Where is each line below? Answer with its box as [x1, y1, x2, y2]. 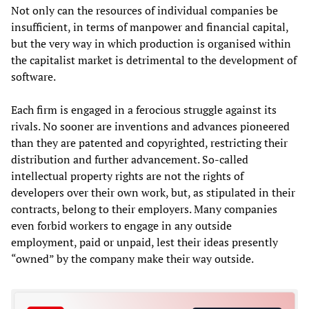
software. [11, 68, 56, 84]
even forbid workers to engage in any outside [11, 217, 232, 233]
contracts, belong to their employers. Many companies [11, 201, 277, 217]
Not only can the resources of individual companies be [11, 2, 278, 18]
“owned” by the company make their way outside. [11, 250, 254, 266]
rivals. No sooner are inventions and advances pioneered [11, 118, 290, 134]
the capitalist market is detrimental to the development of [11, 52, 297, 68]
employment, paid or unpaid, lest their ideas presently [11, 234, 278, 250]
